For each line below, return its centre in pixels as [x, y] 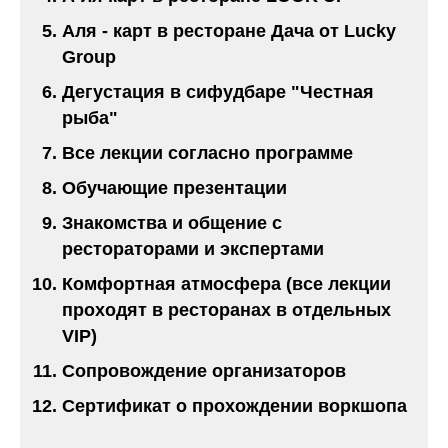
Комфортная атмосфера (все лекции [226, 283]
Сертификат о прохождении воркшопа [234, 405]
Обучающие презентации [174, 187]
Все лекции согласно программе [207, 152]
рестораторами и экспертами [193, 248]
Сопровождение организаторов [204, 370]
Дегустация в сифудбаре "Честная [218, 91]
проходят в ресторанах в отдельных [226, 309]
